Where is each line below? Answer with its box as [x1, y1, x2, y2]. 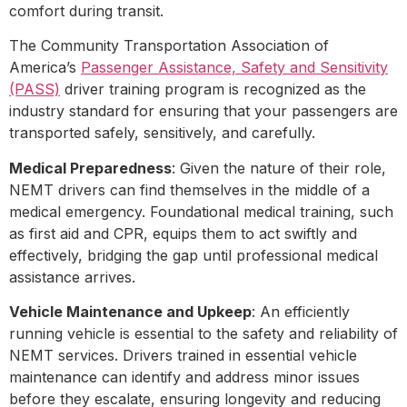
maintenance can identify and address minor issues [9, 368, 360, 387]
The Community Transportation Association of [9, 36, 329, 55]
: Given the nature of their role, [172, 158, 386, 177]
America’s [9, 58, 81, 77]
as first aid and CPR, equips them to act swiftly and [9, 223, 357, 243]
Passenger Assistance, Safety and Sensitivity [81, 58, 388, 77]
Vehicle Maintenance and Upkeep [9, 303, 252, 322]
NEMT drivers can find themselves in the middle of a [9, 180, 370, 199]
